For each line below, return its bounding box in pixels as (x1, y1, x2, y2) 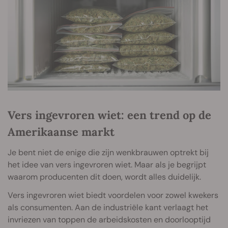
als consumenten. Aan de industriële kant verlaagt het (8, 202, 208, 213)
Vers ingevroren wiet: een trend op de (8, 108, 211, 123)
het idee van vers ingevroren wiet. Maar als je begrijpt (8, 159, 206, 170)
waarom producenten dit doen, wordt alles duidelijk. (8, 172, 201, 183)
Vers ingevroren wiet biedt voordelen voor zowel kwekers (8, 190, 218, 201)
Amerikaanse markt (8, 125, 115, 139)
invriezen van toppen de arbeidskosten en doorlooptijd (8, 214, 211, 225)
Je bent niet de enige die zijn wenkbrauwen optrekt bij (8, 147, 209, 158)
